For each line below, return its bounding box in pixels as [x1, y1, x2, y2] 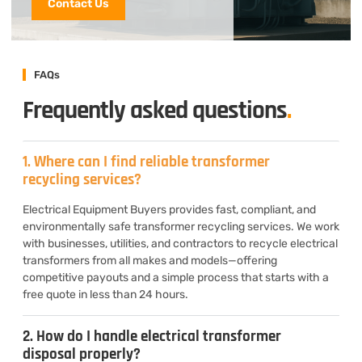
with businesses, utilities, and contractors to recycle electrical [23, 236, 338, 250]
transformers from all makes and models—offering [23, 253, 277, 267]
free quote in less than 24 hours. [23, 287, 188, 301]
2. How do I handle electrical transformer [23, 326, 281, 347]
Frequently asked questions [23, 94, 287, 127]
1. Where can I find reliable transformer [23, 151, 270, 172]
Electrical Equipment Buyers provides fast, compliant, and [23, 202, 316, 217]
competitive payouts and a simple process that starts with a [23, 270, 329, 284]
